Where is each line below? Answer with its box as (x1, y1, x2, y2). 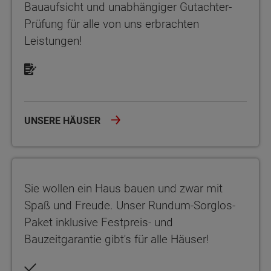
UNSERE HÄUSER (24, 115, 103, 127)
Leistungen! (24, 34, 82, 48)
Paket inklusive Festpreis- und (24, 215, 173, 230)
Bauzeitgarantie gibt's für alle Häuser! (24, 232, 212, 247)
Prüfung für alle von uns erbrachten (24, 17, 199, 31)
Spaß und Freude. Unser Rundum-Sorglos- (24, 198, 235, 213)
